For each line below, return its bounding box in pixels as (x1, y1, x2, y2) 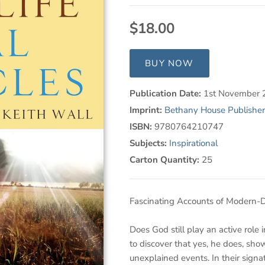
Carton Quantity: (129, 154, 202, 166)
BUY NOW (145, 57, 194, 69)
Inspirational (169, 137, 218, 150)
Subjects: (129, 137, 169, 150)
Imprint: (129, 104, 164, 117)
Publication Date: (129, 88, 203, 100)
